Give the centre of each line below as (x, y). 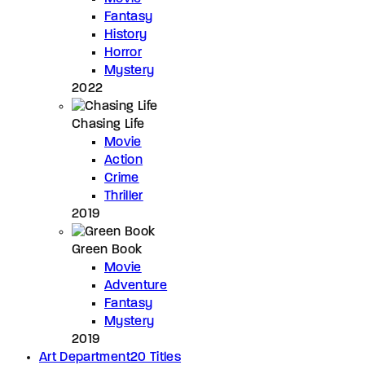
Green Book (107, 250)
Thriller (124, 196)
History (126, 35)
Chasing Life (108, 124)
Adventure (136, 286)
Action (124, 160)
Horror (123, 53)
